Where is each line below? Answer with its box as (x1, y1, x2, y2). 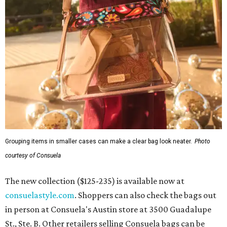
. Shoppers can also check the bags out (74, 190, 216, 201)
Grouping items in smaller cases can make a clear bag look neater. (5, 138, 192, 145)
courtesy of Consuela (5, 152, 61, 160)
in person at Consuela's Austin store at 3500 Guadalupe (5, 204, 211, 215)
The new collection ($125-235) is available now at (5, 176, 184, 186)
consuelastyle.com (5, 190, 74, 201)
